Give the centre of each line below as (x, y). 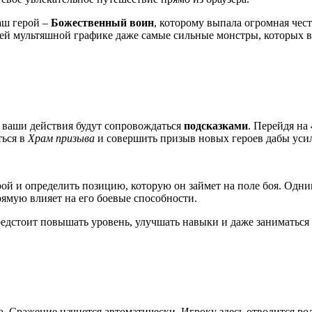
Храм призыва (61, 138)
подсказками (216, 125)
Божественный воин (102, 23)
